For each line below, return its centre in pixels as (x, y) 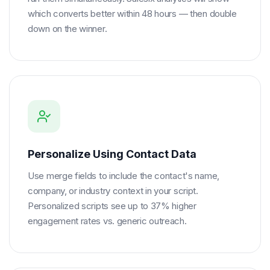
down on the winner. (67, 29)
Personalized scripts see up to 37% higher (112, 206)
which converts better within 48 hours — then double (132, 14)
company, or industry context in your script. (113, 191)
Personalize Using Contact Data (112, 154)
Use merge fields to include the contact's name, (124, 176)
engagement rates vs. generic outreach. (107, 221)
